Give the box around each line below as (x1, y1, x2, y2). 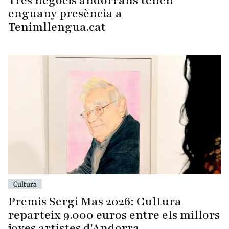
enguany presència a (8, 5, 122, 21)
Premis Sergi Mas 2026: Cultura (8, 194, 181, 210)
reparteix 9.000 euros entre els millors (8, 207, 220, 223)
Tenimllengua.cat (8, 18, 106, 35)
